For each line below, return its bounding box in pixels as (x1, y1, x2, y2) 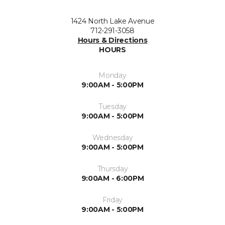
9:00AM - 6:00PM (81, 174, 144, 183)
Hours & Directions (77, 36, 148, 45)
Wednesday (92, 133, 133, 143)
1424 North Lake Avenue (70, 17, 155, 26)
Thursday (97, 164, 128, 174)
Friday (102, 195, 123, 205)
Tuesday (98, 102, 127, 111)
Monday (98, 71, 127, 80)
